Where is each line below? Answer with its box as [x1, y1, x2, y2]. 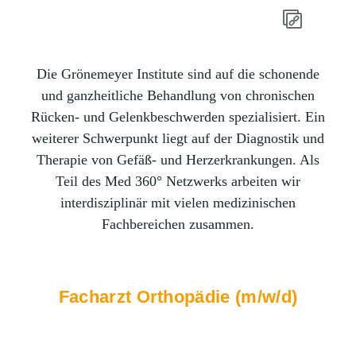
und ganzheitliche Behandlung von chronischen [41, 87, 315, 103]
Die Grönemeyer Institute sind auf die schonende [37, 66, 319, 82]
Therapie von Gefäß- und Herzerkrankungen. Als [37, 152, 319, 168]
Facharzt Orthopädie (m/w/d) [58, 287, 298, 307]
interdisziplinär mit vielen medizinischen [60, 195, 296, 211]
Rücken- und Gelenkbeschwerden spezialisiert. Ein [31, 109, 325, 125]
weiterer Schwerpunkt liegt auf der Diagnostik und [32, 130, 324, 146]
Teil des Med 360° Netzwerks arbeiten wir [56, 173, 300, 189]
